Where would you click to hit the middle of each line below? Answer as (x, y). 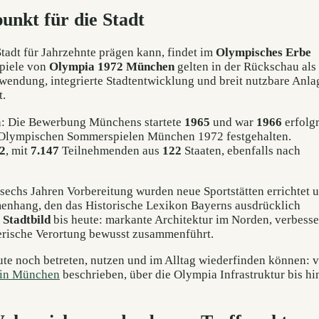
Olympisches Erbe (263, 53)
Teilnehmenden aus (111, 150)
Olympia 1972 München (112, 67)
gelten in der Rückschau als (245, 67)
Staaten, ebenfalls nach (241, 150)
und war (233, 122)
